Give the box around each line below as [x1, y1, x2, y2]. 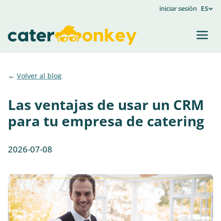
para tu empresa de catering [8, 111, 204, 130]
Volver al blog [17, 71, 62, 80]
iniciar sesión [159, 4, 197, 13]
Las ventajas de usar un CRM [8, 95, 204, 114]
